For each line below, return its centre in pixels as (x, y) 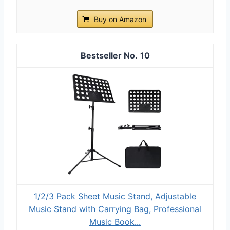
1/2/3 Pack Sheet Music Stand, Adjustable (115, 196)
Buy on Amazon (120, 19)
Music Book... (115, 222)
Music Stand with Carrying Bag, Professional (115, 209)
